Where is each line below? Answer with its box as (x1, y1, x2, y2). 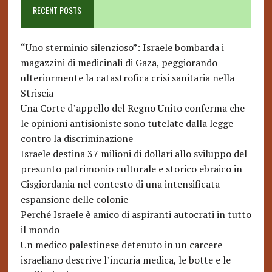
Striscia (20, 86, 53, 100)
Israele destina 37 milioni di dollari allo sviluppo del (20, 147, 247, 161)
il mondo (20, 223, 59, 237)
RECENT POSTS (32, 4, 81, 17)
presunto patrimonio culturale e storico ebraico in (20, 162, 242, 176)
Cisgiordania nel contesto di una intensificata (20, 177, 220, 191)
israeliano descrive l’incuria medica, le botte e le (20, 253, 231, 267)
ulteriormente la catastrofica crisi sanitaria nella (20, 71, 234, 85)
